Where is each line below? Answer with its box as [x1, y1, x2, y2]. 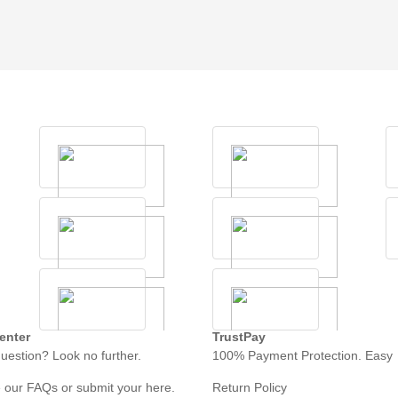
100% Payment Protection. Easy [212, 348, 393, 363]
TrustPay [212, 330, 266, 345]
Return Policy [212, 380, 287, 395]
